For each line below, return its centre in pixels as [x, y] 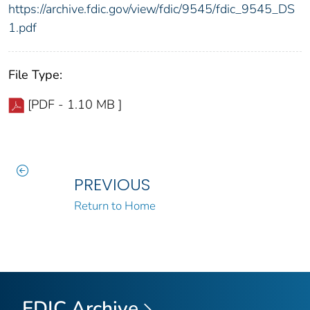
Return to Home [115, 206]
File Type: [35, 74]
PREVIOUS [112, 184]
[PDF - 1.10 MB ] [75, 104]
